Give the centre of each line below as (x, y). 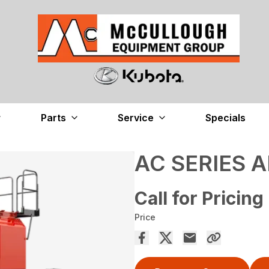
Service (135, 118)
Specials (225, 118)
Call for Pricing (199, 198)
